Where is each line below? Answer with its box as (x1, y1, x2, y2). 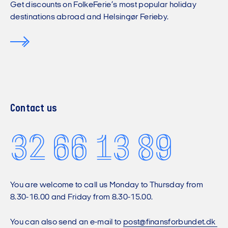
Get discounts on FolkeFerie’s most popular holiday (10, 1, 197, 9)
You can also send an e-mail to (10, 218, 123, 226)
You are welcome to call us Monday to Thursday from (10, 181, 204, 189)
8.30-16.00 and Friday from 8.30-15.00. (10, 193, 153, 202)
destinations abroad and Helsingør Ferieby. (10, 13, 169, 21)
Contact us (10, 103, 58, 115)
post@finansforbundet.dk (123, 218, 217, 226)
